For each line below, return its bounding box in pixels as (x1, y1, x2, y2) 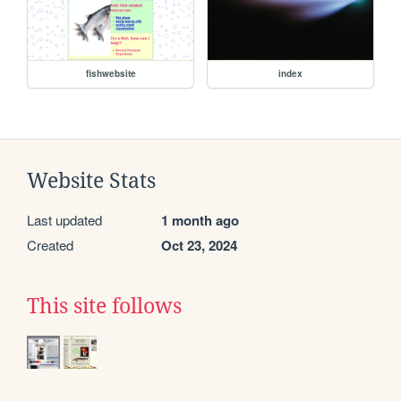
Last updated (27, 210, 102, 230)
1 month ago (161, 210, 239, 231)
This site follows (27, 294, 182, 319)
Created (27, 235, 73, 255)
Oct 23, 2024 (161, 235, 237, 256)
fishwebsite (85, 67, 136, 81)
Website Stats (27, 169, 156, 193)
